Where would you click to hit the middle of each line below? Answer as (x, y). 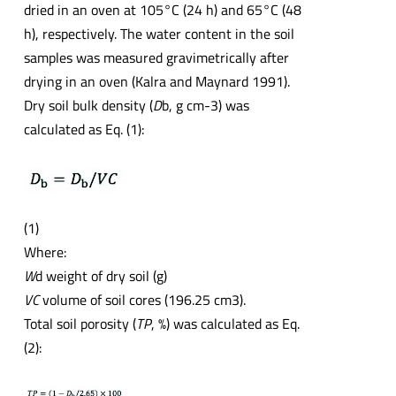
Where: (45, 252)
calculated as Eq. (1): (84, 129)
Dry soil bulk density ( (88, 106)
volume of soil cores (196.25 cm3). (142, 300)
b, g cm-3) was (205, 106)
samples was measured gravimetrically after (156, 58)
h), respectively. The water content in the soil (159, 34)
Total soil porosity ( (80, 324)
